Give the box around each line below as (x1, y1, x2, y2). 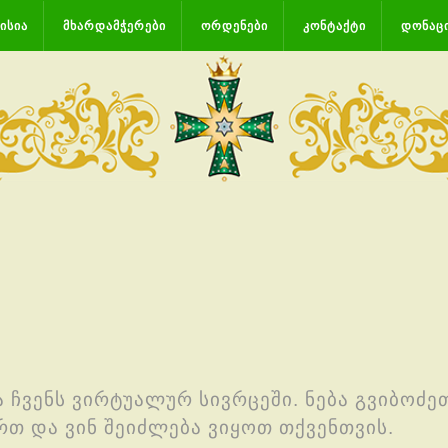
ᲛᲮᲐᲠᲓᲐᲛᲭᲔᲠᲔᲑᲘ (63, 18, 166, 33)
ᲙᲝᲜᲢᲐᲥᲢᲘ (303, 18, 366, 33)
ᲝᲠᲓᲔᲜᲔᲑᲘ (201, 18, 268, 33)
